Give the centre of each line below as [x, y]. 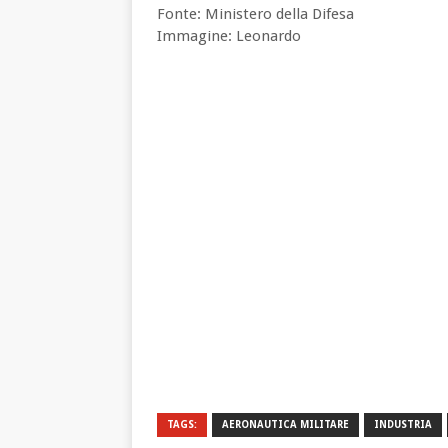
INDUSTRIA [403, 424]
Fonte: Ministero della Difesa [255, 13]
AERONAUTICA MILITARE [285, 424]
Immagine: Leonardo [229, 35]
